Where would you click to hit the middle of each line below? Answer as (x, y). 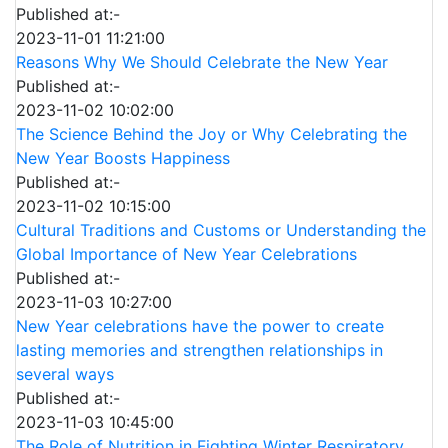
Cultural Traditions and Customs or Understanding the (221, 230)
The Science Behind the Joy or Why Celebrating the (211, 134)
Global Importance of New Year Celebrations (186, 254)
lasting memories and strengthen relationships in (199, 350)
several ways (65, 374)
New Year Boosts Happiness (123, 158)
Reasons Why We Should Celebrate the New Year (202, 62)
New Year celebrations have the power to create (200, 326)
